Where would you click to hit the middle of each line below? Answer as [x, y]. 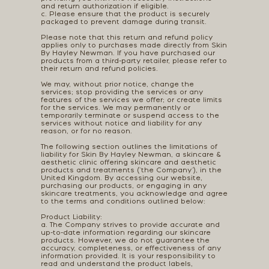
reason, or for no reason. [86, 131]
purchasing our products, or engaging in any [123, 186]
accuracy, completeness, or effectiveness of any [131, 249]
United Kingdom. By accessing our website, [121, 178]
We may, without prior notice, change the [117, 85]
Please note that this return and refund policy [126, 38]
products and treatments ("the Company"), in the [131, 171]
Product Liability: [71, 217]
